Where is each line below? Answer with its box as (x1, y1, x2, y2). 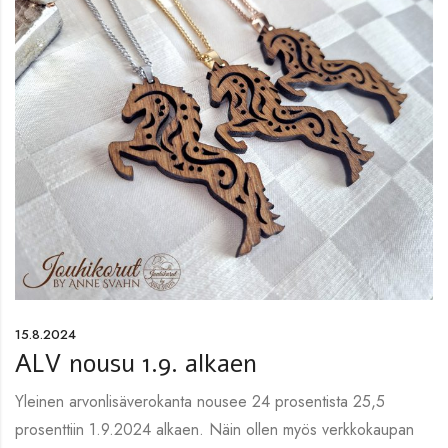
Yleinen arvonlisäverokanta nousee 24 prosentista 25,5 (15, 390, 385, 414)
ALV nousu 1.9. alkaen (15, 347, 257, 382)
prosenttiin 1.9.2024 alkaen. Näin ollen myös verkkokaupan (15, 418, 414, 442)
